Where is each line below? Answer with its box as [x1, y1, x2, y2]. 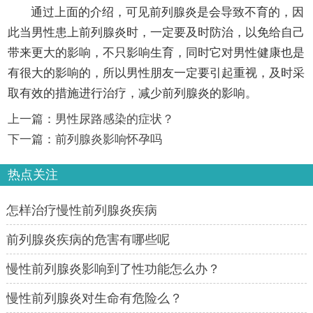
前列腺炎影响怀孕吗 [54, 133, 162, 147]
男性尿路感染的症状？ [54, 112, 174, 126]
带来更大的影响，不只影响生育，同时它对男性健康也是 [7, 45, 305, 59]
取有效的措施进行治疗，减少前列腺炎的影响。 [7, 86, 257, 100]
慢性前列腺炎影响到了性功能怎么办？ [6, 262, 220, 277]
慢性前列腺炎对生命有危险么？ [6, 291, 182, 306]
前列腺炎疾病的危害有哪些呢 [6, 233, 170, 247]
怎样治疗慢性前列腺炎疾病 [6, 203, 157, 218]
